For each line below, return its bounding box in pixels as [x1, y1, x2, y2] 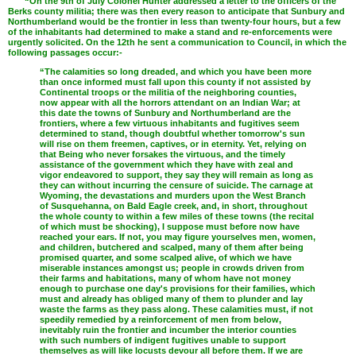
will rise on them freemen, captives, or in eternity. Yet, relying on [40, 138, 307, 149]
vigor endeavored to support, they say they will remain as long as [40, 169, 313, 180]
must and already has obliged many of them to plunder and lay [40, 293, 303, 304]
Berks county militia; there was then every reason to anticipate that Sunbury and [8, 6, 345, 17]
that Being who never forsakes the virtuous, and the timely [40, 149, 285, 159]
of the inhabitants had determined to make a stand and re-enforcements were [8, 27, 332, 37]
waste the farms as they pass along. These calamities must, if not [40, 304, 313, 314]
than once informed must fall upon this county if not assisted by [40, 76, 311, 87]
